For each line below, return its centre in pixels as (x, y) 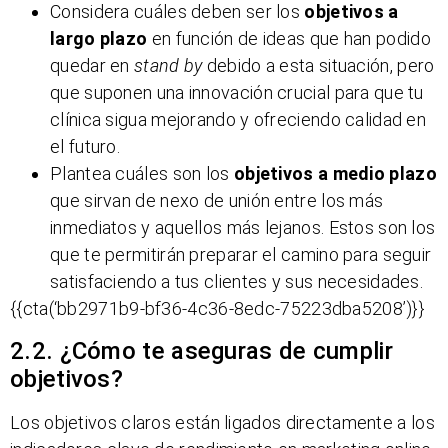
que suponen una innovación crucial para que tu (237, 93)
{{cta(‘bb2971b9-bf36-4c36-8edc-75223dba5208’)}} (218, 309)
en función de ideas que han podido (289, 39)
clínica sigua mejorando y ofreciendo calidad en (238, 120)
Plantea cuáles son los (142, 174)
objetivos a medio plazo (335, 174)
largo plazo (99, 39)
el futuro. (85, 147)
